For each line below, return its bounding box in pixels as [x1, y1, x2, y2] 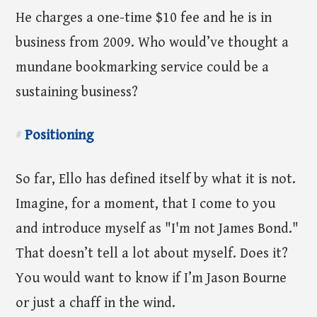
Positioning [21, 127, 94, 144]
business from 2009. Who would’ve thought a [16, 34, 289, 51]
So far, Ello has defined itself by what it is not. [16, 171, 296, 188]
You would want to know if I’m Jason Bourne [16, 270, 287, 287]
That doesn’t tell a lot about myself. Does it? [16, 246, 289, 263]
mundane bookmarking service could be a [16, 59, 270, 76]
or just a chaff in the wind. [16, 295, 176, 312]
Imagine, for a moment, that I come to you [16, 196, 276, 213]
